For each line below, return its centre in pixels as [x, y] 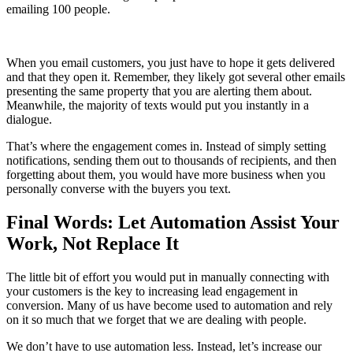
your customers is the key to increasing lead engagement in [152, 292]
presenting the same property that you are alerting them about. [159, 91]
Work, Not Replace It [93, 244]
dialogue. [29, 120]
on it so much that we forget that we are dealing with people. [156, 320]
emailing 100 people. [58, 9]
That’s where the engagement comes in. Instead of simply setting [166, 147]
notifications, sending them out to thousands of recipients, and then [171, 161]
